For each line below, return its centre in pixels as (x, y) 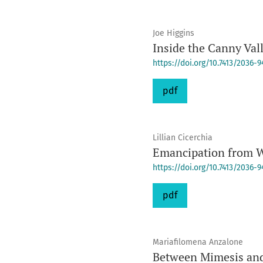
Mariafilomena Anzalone (198, 242)
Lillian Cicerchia (182, 138)
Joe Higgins (173, 33)
